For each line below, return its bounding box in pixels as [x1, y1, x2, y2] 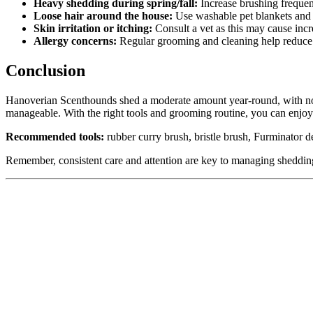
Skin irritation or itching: [34, 22, 152, 35]
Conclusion [6, 61, 85, 80]
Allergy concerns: [34, 35, 117, 48]
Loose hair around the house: [34, 10, 173, 22]
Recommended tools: [6, 130, 104, 143]
